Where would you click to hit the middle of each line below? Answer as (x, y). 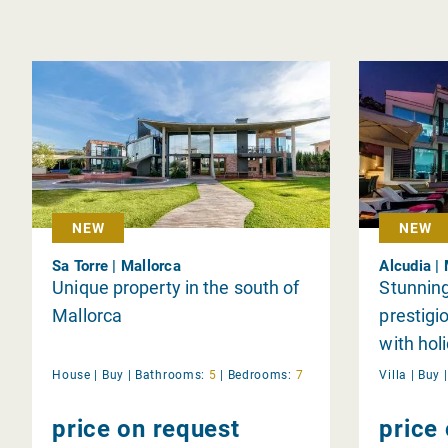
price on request (146, 428)
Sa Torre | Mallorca (116, 265)
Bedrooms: (259, 374)
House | (75, 374)
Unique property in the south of (176, 287)
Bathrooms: (170, 374)
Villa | (397, 374)
